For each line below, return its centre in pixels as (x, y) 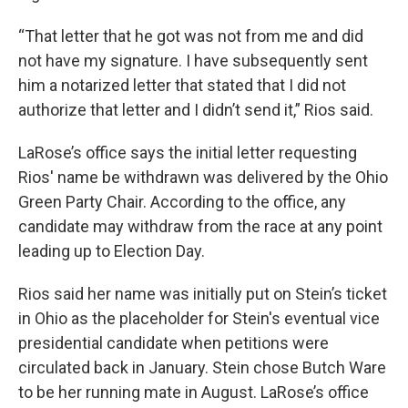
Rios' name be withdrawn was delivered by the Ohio (203, 177)
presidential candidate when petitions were (173, 343)
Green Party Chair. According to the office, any (182, 202)
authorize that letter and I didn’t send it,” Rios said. (196, 110)
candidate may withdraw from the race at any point (200, 226)
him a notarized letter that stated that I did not (182, 85)
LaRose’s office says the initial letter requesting (188, 153)
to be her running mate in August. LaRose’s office (194, 392)
